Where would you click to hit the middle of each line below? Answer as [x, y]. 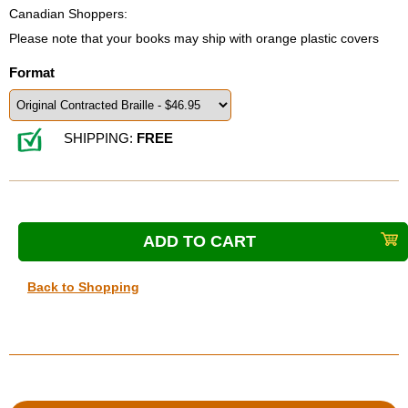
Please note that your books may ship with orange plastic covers [194, 38]
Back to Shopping [83, 287]
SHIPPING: [100, 138]
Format [32, 72]
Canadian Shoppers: [68, 14]
